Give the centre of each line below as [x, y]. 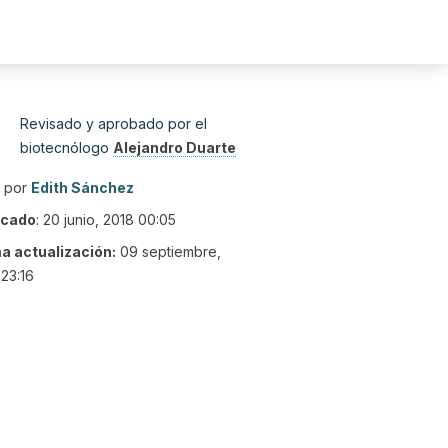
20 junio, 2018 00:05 [109, 219]
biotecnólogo [66, 147]
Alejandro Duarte [174, 147]
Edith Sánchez [82, 187]
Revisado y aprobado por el [113, 123]
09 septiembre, [170, 251]
